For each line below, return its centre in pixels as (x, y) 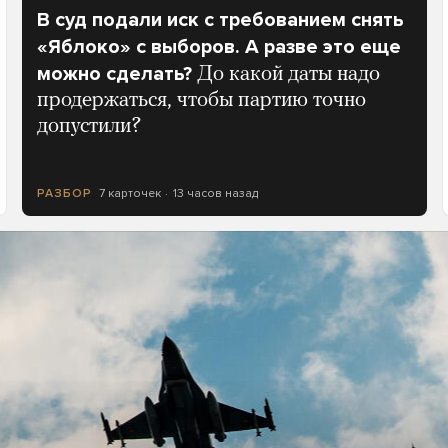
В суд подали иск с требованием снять (220, 20)
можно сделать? (114, 74)
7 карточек (129, 193)
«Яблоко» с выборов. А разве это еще (218, 47)
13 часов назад (216, 193)
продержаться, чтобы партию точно (201, 101)
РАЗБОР (64, 193)
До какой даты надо (288, 75)
